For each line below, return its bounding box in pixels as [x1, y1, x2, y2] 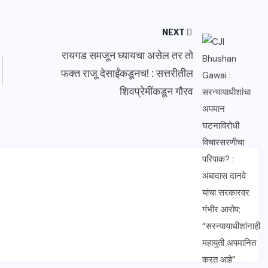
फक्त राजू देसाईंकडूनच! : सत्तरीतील [60, 66, 193, 80]
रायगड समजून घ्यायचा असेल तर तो [61, 48, 193, 62]
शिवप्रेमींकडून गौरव [119, 84, 193, 98]
